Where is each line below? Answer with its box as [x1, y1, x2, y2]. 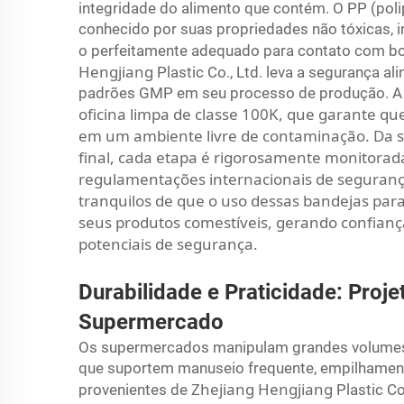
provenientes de [78, 380, 191, 399]
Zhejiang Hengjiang [191, 378, 336, 399]
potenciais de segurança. [78, 233, 258, 254]
